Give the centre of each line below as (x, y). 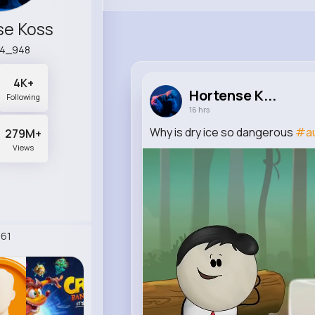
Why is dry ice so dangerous (222, 133)
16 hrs (199, 110)
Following (24, 97)
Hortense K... (232, 96)
